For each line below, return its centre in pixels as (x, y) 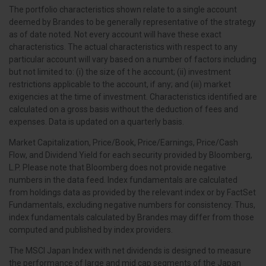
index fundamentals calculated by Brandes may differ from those (132, 218)
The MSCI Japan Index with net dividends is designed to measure (130, 251)
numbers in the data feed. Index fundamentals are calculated (123, 180)
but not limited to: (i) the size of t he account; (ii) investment (120, 72)
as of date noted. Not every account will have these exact (115, 35)
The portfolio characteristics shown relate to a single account (123, 10)
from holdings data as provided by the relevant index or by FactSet (132, 193)
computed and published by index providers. (91, 230)
